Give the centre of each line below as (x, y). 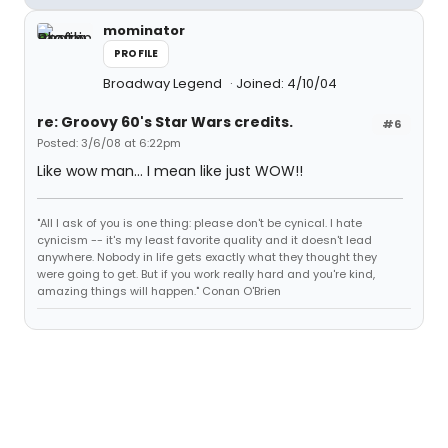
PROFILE (136, 53)
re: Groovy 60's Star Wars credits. (165, 122)
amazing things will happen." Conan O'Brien (159, 291)
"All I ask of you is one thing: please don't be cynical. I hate (199, 223)
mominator (144, 30)
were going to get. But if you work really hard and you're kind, (206, 274)
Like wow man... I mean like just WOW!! (170, 171)
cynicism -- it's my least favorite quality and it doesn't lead (204, 240)
